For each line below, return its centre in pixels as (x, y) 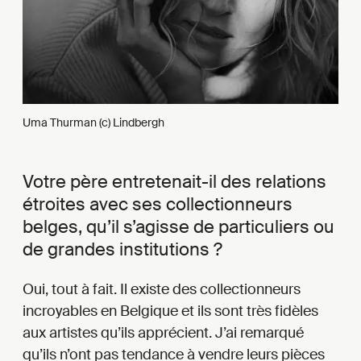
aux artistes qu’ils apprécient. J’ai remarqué (163, 332)
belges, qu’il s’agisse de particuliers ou (178, 226)
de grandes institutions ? (122, 249)
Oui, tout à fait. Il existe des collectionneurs (162, 289)
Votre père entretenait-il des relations (174, 181)
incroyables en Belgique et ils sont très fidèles (170, 311)
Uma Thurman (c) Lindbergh (93, 122)
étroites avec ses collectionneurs (158, 204)
